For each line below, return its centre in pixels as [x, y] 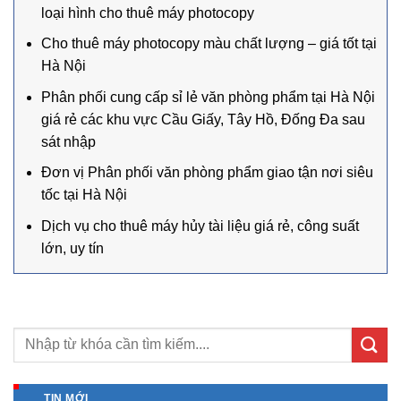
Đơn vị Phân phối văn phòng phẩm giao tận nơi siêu [207, 173]
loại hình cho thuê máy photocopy [148, 13]
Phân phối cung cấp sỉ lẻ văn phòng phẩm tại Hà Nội [208, 97]
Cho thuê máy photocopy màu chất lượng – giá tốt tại [209, 44]
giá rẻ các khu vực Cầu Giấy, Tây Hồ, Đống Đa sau [203, 119]
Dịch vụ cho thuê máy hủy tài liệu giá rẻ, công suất [200, 226]
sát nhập [68, 141]
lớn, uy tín [73, 249]
